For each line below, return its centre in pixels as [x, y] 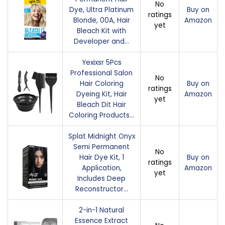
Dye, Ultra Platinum [101, 10]
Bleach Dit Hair [101, 104]
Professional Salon [101, 73]
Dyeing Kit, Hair [101, 94]
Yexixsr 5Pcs [101, 62]
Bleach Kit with [101, 31]
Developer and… [101, 41]
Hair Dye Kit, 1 [101, 157]
